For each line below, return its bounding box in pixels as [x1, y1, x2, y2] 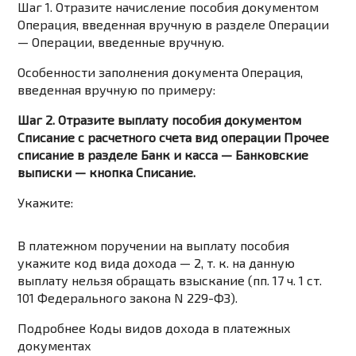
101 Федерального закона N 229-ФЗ [17, 290, 231, 306]
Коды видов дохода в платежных [89, 320, 292, 336]
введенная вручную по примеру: [17, 82, 216, 98]
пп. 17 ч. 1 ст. [253, 273, 323, 288]
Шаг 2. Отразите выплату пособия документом [17, 112, 302, 128]
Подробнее [17, 320, 90, 336]
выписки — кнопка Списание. [17, 164, 196, 180]
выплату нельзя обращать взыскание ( [17, 273, 253, 288]
